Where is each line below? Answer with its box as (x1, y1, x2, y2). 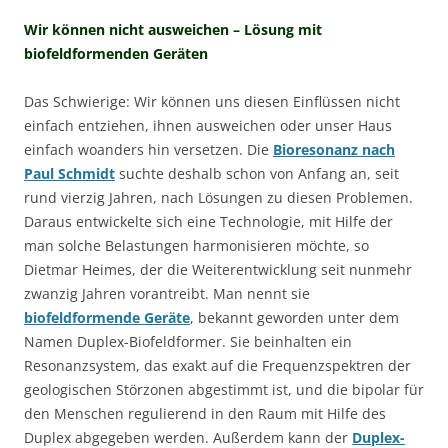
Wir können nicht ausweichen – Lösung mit (24, 20, 322, 39)
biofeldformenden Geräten (24, 44, 208, 63)
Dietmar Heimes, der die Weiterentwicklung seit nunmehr (24, 260, 412, 279)
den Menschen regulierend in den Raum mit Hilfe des (24, 404, 386, 423)
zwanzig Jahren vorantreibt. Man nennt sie (24, 284, 310, 303)
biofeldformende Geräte (24, 308, 190, 327)
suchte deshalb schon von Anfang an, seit (115, 164, 399, 183)
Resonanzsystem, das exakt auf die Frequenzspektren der (24, 356, 411, 375)
